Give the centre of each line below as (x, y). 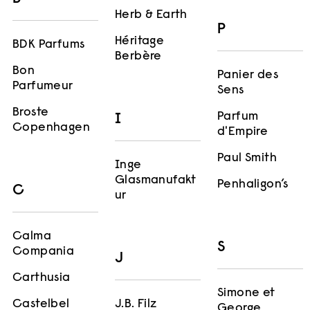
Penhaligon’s (253, 185)
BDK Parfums (49, 45)
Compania (44, 252)
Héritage (140, 41)
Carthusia (42, 279)
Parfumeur (43, 87)
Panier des (248, 76)
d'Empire (243, 133)
